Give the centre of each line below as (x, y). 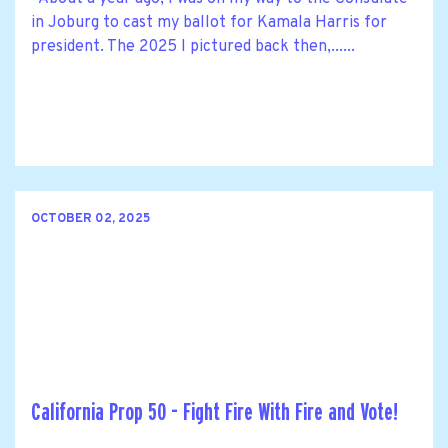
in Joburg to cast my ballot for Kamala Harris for (209, 22)
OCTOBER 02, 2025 (90, 219)
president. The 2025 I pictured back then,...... (193, 46)
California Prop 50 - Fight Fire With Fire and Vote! (214, 412)
